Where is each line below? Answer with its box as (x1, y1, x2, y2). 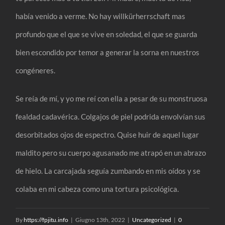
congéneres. (16, 65, 56, 75)
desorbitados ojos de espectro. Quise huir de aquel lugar (16, 130, 199, 139)
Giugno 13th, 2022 (75, 215, 126, 223)
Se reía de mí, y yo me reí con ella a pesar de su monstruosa (16, 93, 208, 103)
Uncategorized (132, 215, 172, 223)
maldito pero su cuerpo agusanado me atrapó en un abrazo (16, 148, 206, 157)
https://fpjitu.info (24, 215, 69, 223)
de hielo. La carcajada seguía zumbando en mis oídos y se (16, 166, 201, 175)
